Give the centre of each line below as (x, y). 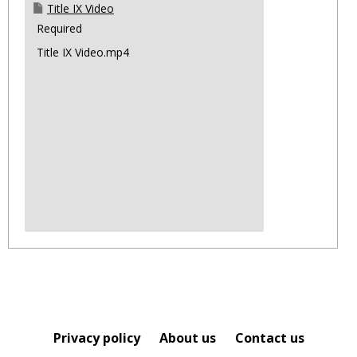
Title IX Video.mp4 (83, 52)
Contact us (269, 338)
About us (187, 338)
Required (59, 28)
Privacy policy (96, 338)
